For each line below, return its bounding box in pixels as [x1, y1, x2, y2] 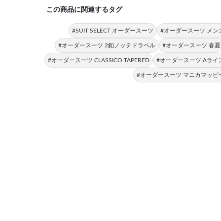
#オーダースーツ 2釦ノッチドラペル [58, 42, 155, 49]
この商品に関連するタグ [46, 6, 122, 14]
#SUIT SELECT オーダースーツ [72, 28, 153, 34]
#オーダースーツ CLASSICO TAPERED [48, 57, 149, 64]
